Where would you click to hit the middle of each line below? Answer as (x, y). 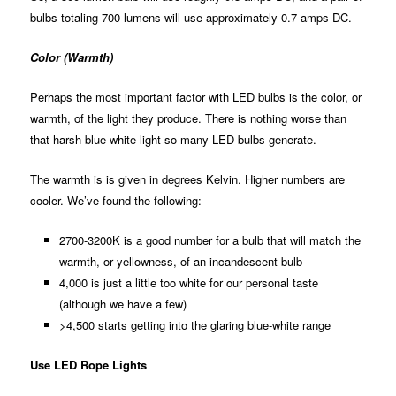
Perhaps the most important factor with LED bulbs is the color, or (196, 96)
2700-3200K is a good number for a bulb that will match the (209, 240)
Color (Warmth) (72, 57)
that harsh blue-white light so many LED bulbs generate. (174, 139)
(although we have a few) (122, 304)
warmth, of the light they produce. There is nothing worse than (189, 118)
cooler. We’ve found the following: (116, 200)
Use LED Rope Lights (89, 365)
